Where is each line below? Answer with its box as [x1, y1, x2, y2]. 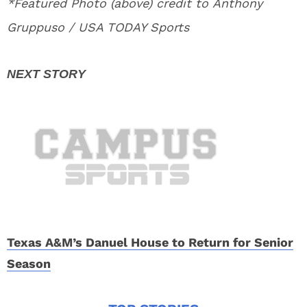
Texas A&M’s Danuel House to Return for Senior [7, 235, 293, 249]
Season [7, 256, 51, 271]
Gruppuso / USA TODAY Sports [7, 20, 189, 34]
